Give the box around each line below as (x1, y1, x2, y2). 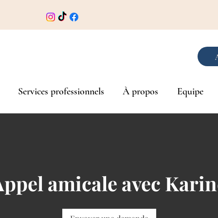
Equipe (177, 86, 203, 97)
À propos (123, 86, 159, 97)
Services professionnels (18, 86, 105, 97)
